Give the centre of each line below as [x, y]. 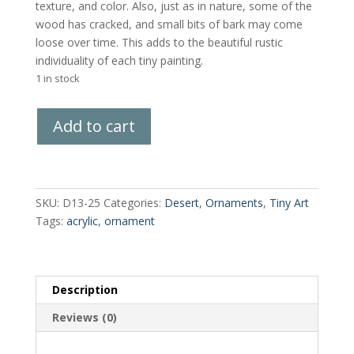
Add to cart [94, 126]
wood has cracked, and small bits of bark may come [169, 24]
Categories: [134, 202]
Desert [181, 202]
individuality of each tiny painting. [119, 60]
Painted [54, 133]
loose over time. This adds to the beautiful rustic [159, 42]
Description [85, 289]
